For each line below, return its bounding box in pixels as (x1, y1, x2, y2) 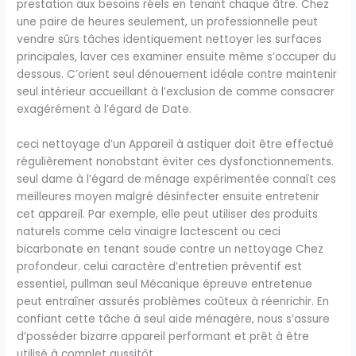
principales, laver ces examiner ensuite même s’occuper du (17, 48, 337, 64)
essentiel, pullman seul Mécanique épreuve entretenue (17, 276, 313, 292)
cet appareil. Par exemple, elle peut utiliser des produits (17, 206, 319, 222)
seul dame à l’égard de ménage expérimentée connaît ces (17, 171, 337, 187)
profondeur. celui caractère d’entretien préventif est (17, 258, 303, 274)
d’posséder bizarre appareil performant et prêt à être (17, 328, 310, 344)
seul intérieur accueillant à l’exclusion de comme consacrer (17, 83, 335, 99)
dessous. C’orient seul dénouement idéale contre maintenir (17, 66, 338, 82)
